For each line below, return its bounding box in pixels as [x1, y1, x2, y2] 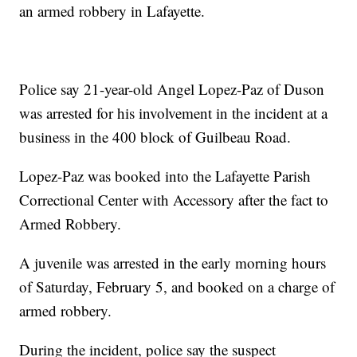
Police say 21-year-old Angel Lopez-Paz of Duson [19, 79, 325, 100]
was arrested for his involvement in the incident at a [19, 103, 328, 124]
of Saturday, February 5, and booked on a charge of [19, 277, 335, 297]
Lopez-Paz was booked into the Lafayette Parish [19, 166, 312, 186]
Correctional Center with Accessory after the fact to [19, 190, 329, 210]
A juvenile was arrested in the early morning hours [19, 253, 327, 273]
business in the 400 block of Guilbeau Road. [19, 127, 292, 147]
